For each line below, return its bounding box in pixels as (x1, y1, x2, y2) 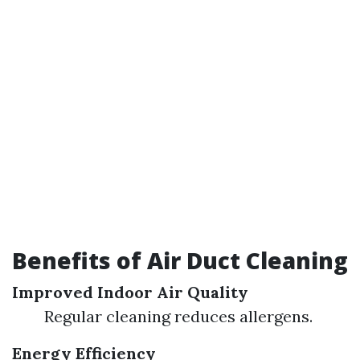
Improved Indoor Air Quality (12, 282, 248, 302)
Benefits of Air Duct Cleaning (12, 245, 348, 276)
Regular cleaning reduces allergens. (44, 306, 313, 326)
